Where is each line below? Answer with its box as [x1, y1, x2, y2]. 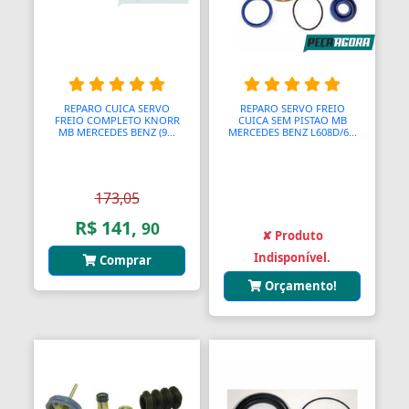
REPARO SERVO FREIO [239, 100, 345, 115]
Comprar [96, 251, 152, 268]
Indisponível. [254, 248, 330, 266]
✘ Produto [261, 226, 323, 244]
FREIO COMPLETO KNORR [54, 112, 180, 127]
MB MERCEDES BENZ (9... [58, 124, 175, 139]
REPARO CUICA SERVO [64, 100, 170, 115]
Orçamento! [264, 277, 337, 294]
